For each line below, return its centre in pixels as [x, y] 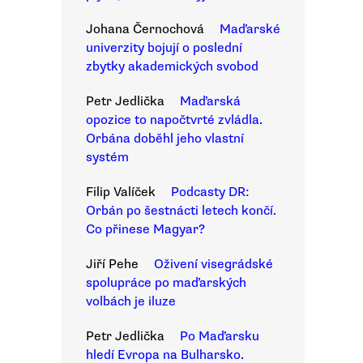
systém [107, 157]
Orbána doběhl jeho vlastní [165, 139]
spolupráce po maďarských [166, 283]
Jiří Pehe [112, 264]
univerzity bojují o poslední [164, 48]
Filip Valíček [121, 192]
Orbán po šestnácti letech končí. [181, 211]
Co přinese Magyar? [145, 229]
